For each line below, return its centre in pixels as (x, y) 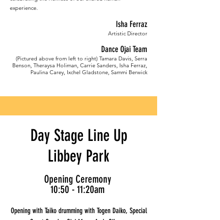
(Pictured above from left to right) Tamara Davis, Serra (82, 58)
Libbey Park (79, 156)
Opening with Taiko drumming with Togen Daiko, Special (79, 211)
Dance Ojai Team (124, 49)
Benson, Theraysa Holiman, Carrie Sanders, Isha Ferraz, (80, 65)
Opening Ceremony (79, 179)
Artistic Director (128, 33)
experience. (24, 8)
